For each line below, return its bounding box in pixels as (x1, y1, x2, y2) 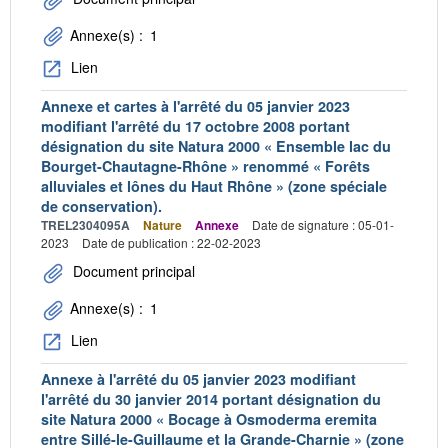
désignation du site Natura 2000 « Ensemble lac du (41, 135, 391, 156)
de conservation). (41, 195, 162, 216)
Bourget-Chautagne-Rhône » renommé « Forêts (41, 155, 370, 176)
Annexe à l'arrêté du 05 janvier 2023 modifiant (41, 369, 356, 390)
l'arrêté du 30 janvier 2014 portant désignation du (41, 389, 381, 410)
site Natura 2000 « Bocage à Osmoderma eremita (41, 409, 377, 430)
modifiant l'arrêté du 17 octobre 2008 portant (41, 115, 350, 136)
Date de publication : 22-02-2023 (82, 233, 261, 251)
